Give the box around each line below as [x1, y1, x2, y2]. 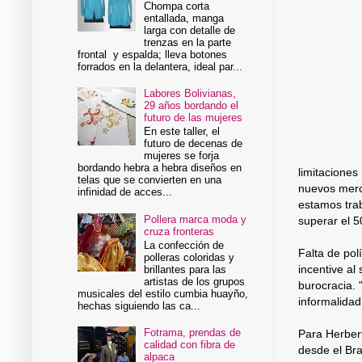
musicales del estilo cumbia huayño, [78, 288, 249, 301]
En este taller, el [144, 125, 221, 138]
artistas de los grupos [144, 276, 246, 288]
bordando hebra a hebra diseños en [78, 162, 242, 175]
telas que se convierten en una [78, 174, 222, 187]
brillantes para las [144, 263, 227, 276]
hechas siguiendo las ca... [78, 300, 201, 313]
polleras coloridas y [144, 251, 235, 264]
